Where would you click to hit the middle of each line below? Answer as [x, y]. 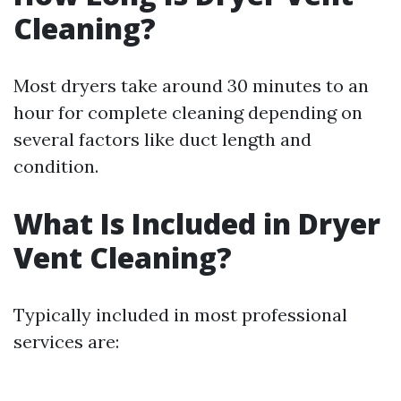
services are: [66, 342]
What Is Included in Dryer [197, 224]
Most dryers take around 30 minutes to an [191, 86]
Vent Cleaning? [123, 258]
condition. [56, 166]
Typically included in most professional [180, 315]
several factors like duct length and [162, 140]
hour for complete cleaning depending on [188, 113]
